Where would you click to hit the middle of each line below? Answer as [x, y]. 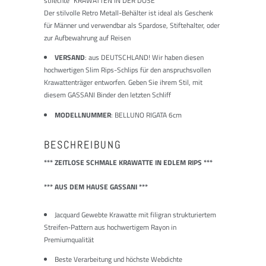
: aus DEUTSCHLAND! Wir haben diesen [144, 57]
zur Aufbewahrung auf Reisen [87, 37]
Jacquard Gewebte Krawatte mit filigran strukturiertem [135, 214]
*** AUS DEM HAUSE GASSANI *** [96, 186]
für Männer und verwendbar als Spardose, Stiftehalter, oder [132, 25]
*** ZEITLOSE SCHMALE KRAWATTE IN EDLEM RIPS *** [128, 162]
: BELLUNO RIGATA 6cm [146, 115]
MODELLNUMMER [83, 115]
